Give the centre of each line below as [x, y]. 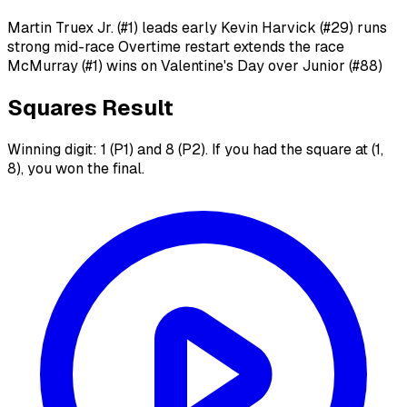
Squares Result [90, 108]
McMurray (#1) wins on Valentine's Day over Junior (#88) [195, 66]
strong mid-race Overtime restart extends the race [176, 47]
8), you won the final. [76, 169]
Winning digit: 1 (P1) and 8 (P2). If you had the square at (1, [195, 150]
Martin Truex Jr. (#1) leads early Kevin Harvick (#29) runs [197, 28]
